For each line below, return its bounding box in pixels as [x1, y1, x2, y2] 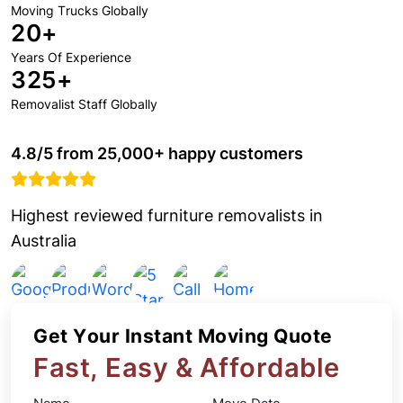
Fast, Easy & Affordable [33, 352, 340, 383]
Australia [11, 231, 76, 250]
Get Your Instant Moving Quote [33, 325, 333, 347]
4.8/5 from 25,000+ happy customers [11, 144, 303, 163]
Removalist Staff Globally [11, 96, 157, 112]
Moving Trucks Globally [11, 3, 148, 18]
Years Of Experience [11, 49, 131, 65]
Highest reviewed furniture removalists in [11, 206, 323, 225]
